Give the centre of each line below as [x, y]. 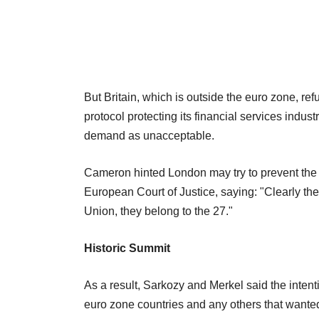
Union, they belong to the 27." [158, 211]
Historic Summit [127, 248]
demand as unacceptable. [149, 135]
